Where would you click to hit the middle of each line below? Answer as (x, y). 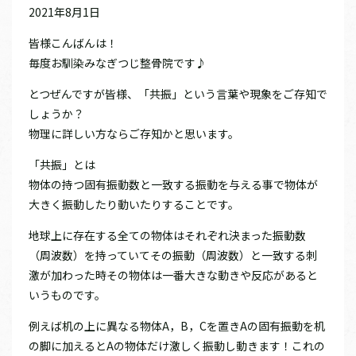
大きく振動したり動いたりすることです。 (134, 204)
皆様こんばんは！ (73, 43)
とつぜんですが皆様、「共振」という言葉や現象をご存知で (178, 93)
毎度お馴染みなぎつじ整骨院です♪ (118, 62)
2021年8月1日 (64, 12)
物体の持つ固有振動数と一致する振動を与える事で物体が (173, 184)
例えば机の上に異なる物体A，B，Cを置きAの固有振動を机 (177, 325)
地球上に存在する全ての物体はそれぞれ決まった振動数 (167, 235)
